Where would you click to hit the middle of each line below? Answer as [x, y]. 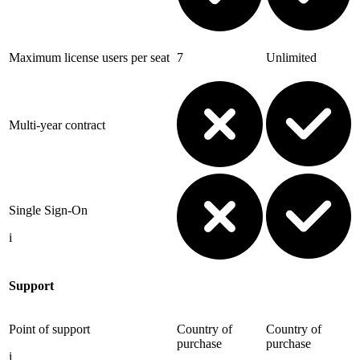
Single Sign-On [48, 210]
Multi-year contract [57, 125]
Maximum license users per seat [89, 57]
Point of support [49, 329]
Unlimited [291, 57]
